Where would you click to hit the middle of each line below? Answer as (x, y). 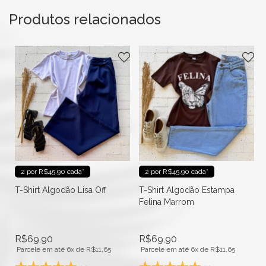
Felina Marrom (167, 202)
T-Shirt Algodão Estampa (187, 190)
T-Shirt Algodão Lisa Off (61, 190)
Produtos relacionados (85, 19)
